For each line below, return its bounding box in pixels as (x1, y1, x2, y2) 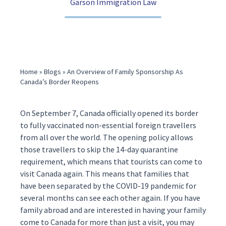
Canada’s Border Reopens (20, 77, 99, 86)
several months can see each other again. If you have (20, 193, 200, 203)
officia (106, 108, 127, 118)
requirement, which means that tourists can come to (20, 156, 202, 166)
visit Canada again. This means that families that (20, 168, 189, 179)
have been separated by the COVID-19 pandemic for (20, 181, 196, 191)
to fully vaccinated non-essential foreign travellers (20, 120, 196, 130)
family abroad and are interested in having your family (20, 205, 206, 215)
